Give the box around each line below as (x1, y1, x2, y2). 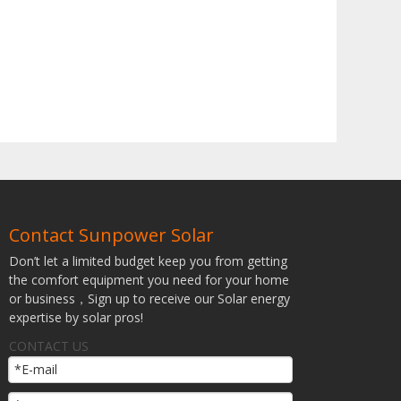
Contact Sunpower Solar (9, 223, 214, 247)
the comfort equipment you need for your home (9, 271, 289, 288)
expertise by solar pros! (9, 309, 143, 326)
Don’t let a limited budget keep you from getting (9, 252, 287, 269)
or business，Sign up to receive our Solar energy (9, 290, 290, 307)
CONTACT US (9, 337, 89, 354)
